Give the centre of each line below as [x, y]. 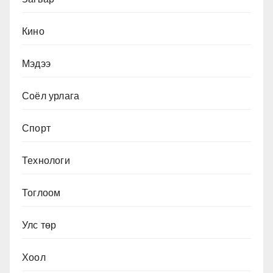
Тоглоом [41, 193]
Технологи [46, 161]
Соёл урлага [51, 96]
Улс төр [39, 225]
